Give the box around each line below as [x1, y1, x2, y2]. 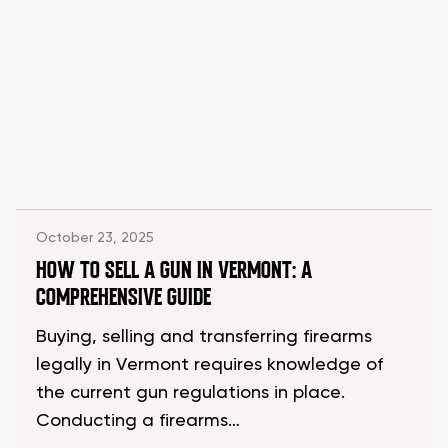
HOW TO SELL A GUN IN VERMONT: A [36, 255, 312, 286]
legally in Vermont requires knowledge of [36, 356, 383, 375]
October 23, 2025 [36, 231, 154, 246]
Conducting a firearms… [36, 412, 240, 431]
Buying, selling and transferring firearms [36, 328, 372, 347]
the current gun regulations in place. [36, 384, 345, 403]
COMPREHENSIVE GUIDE [36, 282, 211, 313]
